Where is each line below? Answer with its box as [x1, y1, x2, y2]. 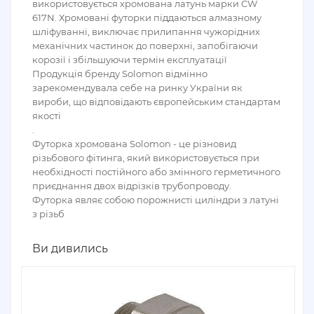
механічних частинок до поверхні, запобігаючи [32, 40, 258, 51]
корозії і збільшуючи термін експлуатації [32, 54, 227, 65]
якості [32, 110, 61, 121]
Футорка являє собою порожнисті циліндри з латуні [32, 194, 279, 205]
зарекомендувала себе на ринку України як [32, 82, 243, 93]
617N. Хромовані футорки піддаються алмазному [32, 12, 261, 23]
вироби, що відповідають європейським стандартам [32, 96, 280, 107]
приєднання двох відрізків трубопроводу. [32, 180, 231, 191]
